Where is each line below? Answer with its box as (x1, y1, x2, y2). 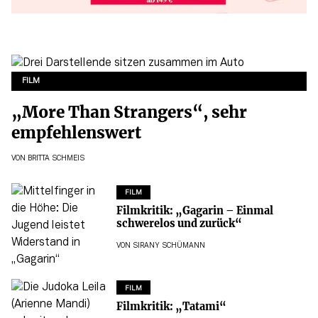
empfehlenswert (11, 122, 141, 143)
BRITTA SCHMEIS (28, 155, 84, 163)
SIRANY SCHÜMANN (132, 242, 205, 249)
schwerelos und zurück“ (116, 217, 242, 231)
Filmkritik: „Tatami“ (116, 300, 226, 313)
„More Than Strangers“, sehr (11, 102, 247, 122)
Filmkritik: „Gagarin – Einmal (116, 204, 273, 218)
